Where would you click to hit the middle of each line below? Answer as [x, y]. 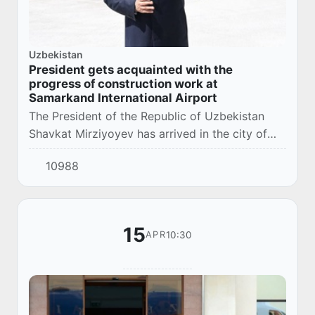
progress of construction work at [123, 83]
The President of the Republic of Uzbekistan [147, 116]
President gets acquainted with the [131, 69]
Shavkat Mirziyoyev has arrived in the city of [148, 133]
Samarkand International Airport [123, 97]
